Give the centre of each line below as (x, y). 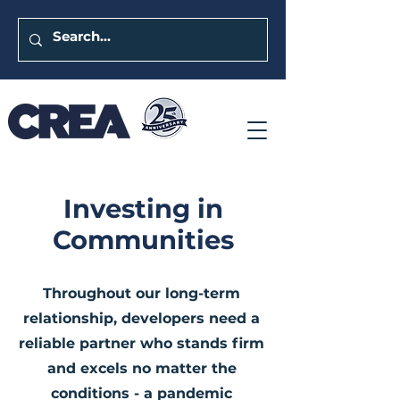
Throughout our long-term (142, 293)
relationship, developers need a (142, 318)
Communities (143, 240)
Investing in (143, 208)
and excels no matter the (142, 368)
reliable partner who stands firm (142, 343)
